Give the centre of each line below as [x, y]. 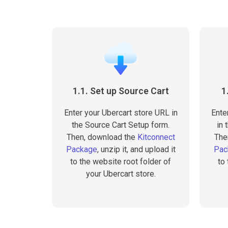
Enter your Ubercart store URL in [121, 113]
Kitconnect [156, 137]
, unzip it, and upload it [136, 149]
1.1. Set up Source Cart [121, 91]
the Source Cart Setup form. [121, 125]
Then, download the [102, 137]
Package [81, 149]
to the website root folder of [121, 162]
